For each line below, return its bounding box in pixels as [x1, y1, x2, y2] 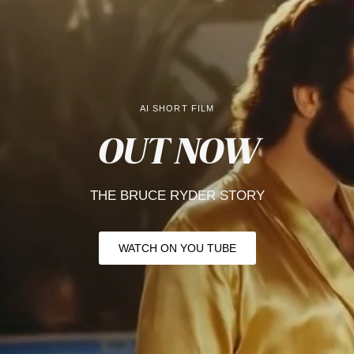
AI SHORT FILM [139, 104, 215, 114]
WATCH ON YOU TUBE [118, 242, 236, 255]
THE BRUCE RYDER [89, 188, 216, 204]
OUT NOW [96, 129, 258, 175]
